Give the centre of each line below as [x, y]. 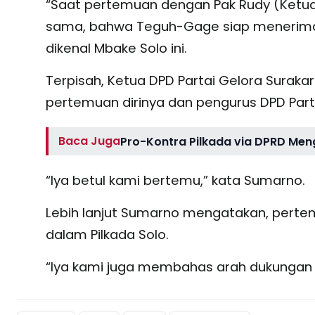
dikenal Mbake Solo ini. [116, 49]
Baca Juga [90, 141]
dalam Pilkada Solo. [107, 234]
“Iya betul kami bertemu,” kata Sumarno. [175, 180]
